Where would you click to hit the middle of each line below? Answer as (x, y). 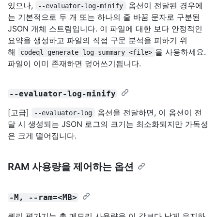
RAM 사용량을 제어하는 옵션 (71, 166)
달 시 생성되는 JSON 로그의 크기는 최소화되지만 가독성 (108, 124)
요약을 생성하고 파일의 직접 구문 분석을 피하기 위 (98, 40)
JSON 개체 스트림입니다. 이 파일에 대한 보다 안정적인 (105, 28)
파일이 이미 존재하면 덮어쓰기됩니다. (74, 63)
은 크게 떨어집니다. (42, 135)
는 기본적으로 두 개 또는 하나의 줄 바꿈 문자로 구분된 (104, 17)
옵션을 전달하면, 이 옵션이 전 (148, 112)
